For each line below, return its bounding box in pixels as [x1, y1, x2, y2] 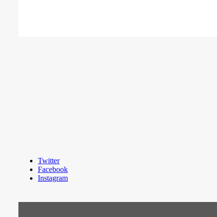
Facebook [38, 165, 68, 173]
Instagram [38, 173, 68, 182]
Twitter [38, 156, 60, 165]
